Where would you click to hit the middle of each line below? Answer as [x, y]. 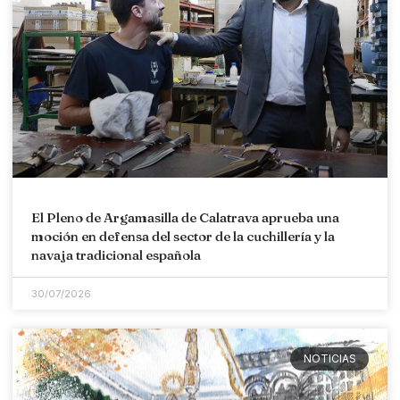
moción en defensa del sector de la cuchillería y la [183, 236]
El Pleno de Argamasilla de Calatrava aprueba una [185, 217]
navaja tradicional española [116, 254]
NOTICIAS [329, 358]
